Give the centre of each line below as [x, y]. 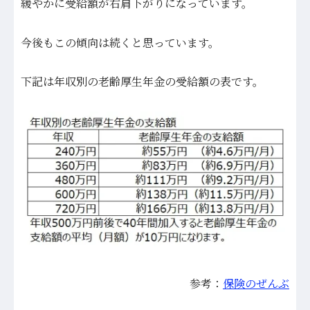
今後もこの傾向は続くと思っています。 [120, 42]
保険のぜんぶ [256, 283]
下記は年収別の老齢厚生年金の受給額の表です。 [142, 82]
